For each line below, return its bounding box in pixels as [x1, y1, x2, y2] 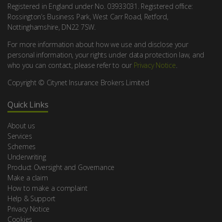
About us [7, 120, 35, 130]
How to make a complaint [7, 183, 88, 193]
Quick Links [7, 99, 49, 110]
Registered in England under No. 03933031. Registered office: [7, 1, 193, 11]
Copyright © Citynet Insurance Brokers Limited [7, 77, 149, 87]
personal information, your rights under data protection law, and [7, 50, 205, 59]
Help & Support [7, 193, 56, 203]
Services [7, 131, 32, 141]
